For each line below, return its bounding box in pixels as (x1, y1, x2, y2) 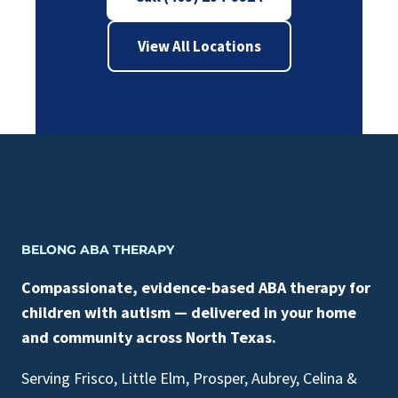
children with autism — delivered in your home (21, 302, 356, 323)
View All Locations (137, 36, 261, 56)
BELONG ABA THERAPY (21, 242, 174, 259)
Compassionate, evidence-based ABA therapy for (21, 277, 370, 298)
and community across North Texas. (21, 327, 276, 348)
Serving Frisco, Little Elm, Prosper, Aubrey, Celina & (21, 368, 357, 389)
